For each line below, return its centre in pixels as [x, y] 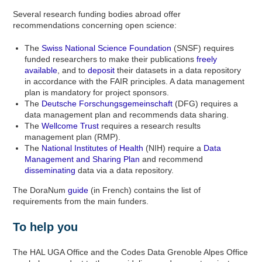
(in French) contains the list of [145, 190]
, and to [73, 70]
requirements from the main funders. [81, 201]
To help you [46, 227]
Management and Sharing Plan [82, 159]
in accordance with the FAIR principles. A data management [135, 81]
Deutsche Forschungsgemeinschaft [107, 104]
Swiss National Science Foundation [107, 48]
